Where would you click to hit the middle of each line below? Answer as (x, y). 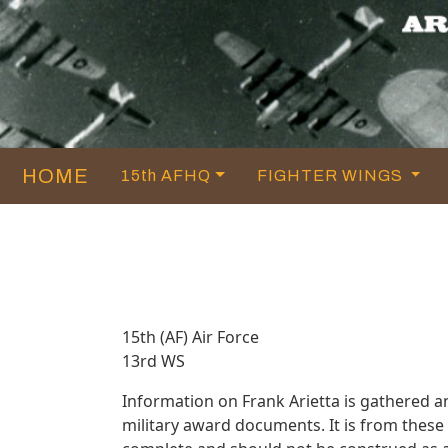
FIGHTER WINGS (331, 175)
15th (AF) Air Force (190, 336)
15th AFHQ (166, 175)
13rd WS (153, 360)
